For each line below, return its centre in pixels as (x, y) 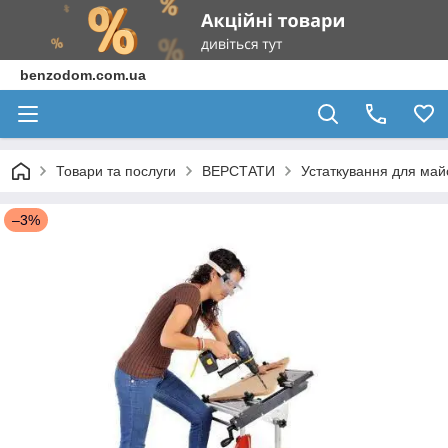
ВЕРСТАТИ (238, 171)
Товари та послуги (116, 171)
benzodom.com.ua (83, 75)
